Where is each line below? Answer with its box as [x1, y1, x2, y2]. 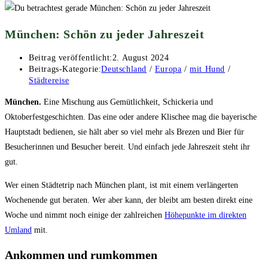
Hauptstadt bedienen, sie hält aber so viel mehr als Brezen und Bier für [5, 127, 244, 137]
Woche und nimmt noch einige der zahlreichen [5, 211, 165, 220]
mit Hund [190, 65, 226, 74]
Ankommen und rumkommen [5, 248, 157, 261]
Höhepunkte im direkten [165, 211, 246, 220]
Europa [154, 65, 182, 74]
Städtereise [29, 76, 69, 86]
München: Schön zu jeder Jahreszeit [5, 27, 205, 41]
